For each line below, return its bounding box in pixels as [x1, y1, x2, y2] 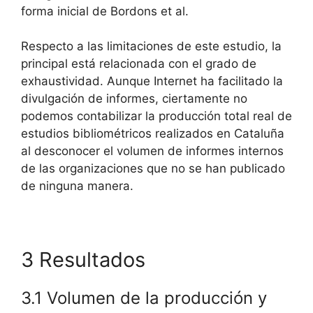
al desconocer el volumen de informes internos [21, 144, 284, 159]
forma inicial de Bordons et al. [21, 3, 189, 18]
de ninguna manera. [21, 179, 133, 194]
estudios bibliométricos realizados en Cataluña [21, 126, 284, 141]
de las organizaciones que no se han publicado [21, 161, 285, 176]
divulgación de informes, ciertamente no [21, 92, 247, 106]
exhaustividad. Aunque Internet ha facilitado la [21, 74, 283, 89]
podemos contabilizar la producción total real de [21, 109, 292, 124]
